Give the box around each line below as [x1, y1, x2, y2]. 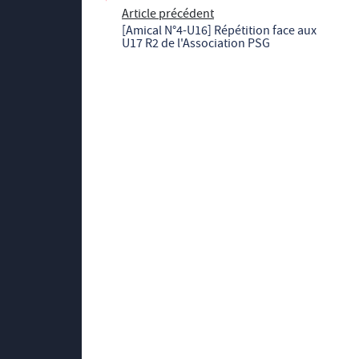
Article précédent [122, 6, 214, 22]
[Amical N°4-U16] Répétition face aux [122, 22, 317, 38]
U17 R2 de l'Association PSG [122, 35, 270, 51]
